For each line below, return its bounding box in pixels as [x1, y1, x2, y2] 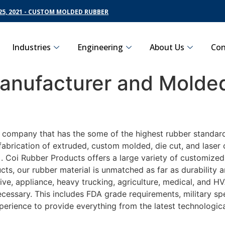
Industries [12, 41, 51, 53]
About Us [150, 41, 184, 53]
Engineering [77, 41, 123, 53]
